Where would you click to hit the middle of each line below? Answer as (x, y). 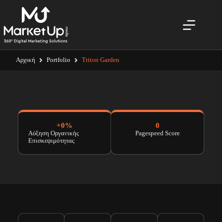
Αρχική (25, 60)
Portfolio (58, 60)
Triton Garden (100, 60)
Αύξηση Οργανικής (53, 133)
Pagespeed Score (157, 133)
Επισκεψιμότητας (51, 140)
